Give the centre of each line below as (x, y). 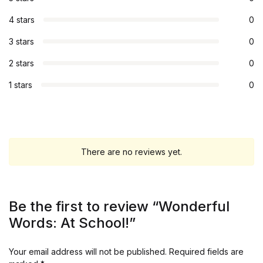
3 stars (21, 42)
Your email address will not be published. (88, 252)
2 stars (21, 63)
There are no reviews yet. (131, 152)
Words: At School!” (72, 223)
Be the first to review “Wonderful (119, 207)
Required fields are (206, 252)
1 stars (21, 85)
